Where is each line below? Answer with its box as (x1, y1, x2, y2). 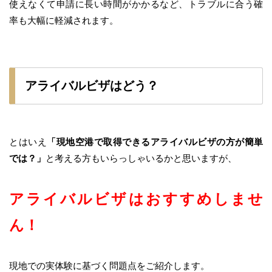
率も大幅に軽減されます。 (9, 15, 118, 27)
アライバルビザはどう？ (25, 78, 158, 93)
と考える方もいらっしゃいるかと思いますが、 (46, 152, 237, 165)
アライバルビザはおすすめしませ (9, 190, 263, 208)
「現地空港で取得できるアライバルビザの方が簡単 (47, 136, 263, 148)
